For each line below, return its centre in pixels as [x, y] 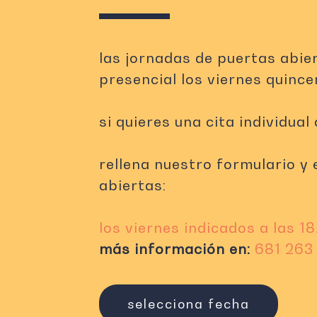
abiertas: [132, 186]
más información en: [174, 249]
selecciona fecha [188, 304]
